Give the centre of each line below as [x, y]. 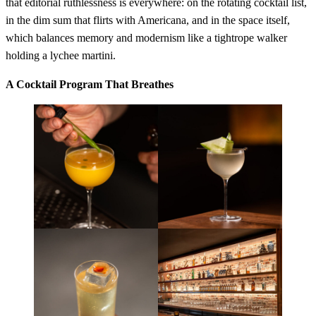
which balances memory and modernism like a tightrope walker [146, 38]
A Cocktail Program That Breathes [90, 85]
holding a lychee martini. [61, 56]
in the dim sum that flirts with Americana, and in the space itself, [148, 20]
